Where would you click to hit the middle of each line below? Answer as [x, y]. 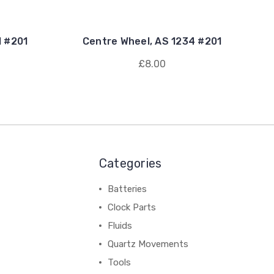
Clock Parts [131, 207]
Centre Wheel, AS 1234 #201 [152, 41]
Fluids [120, 226]
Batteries [127, 189]
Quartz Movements [148, 244]
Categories [130, 163]
